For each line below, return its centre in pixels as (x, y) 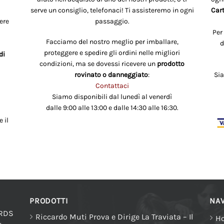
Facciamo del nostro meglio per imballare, (112, 41)
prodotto (171, 63)
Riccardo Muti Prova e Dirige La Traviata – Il (114, 216)
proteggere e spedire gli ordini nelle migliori (112, 52)
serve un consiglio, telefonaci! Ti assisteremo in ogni (112, 10)
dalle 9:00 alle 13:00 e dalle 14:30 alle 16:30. (112, 107)
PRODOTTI (49, 200)
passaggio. (112, 21)
